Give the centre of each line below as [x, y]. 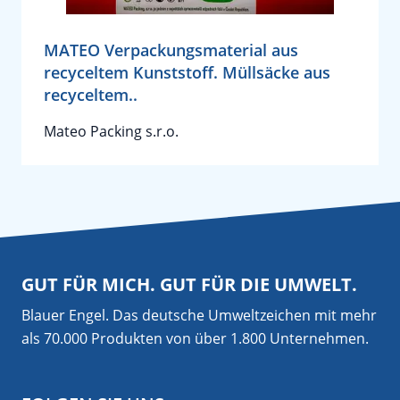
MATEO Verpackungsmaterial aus [171, 50]
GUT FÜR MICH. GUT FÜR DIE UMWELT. [189, 284]
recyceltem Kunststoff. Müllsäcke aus [187, 72]
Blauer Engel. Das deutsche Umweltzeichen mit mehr [199, 315]
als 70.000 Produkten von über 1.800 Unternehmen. [195, 338]
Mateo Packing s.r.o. [111, 131]
